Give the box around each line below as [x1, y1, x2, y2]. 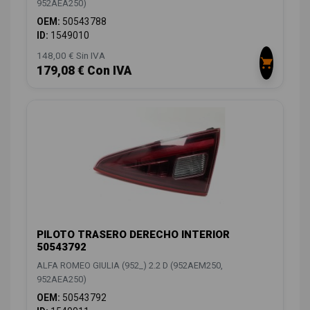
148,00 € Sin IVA [37, 50, 105, 62]
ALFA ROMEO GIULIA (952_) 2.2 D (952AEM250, [37, 260, 223, 271]
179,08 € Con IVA [37, 64, 131, 78]
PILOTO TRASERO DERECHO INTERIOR [37, 228, 230, 241]
